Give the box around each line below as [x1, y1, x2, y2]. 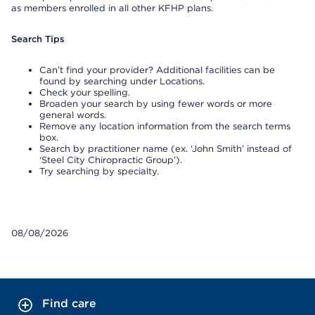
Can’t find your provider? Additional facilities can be [39, 65, 275, 75]
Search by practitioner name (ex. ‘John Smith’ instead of [39, 143, 292, 154]
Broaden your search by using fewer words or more [39, 98, 272, 109]
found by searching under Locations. [39, 76, 205, 86]
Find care [42, 297, 96, 310]
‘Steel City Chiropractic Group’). [39, 155, 182, 165]
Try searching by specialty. [39, 166, 159, 176]
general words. [39, 110, 106, 120]
